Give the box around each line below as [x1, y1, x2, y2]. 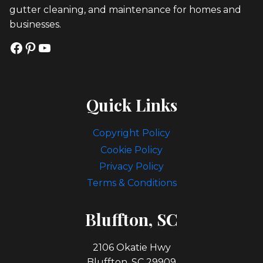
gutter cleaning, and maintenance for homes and [9, 4, 241, 15]
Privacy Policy [99, 160, 164, 172]
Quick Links [86, 93, 177, 116]
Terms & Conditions [86, 177, 177, 188]
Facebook [9, 38, 76, 56]
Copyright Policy [93, 127, 170, 139]
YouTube [37, 38, 99, 56]
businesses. [9, 18, 61, 30]
